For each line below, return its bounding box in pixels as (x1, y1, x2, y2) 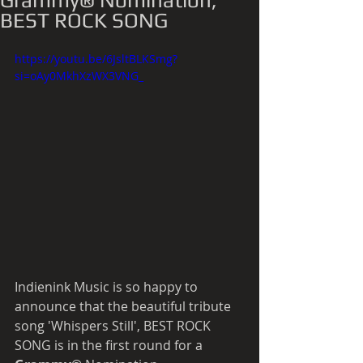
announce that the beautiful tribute (15, 297, 234, 315)
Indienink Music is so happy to (15, 277, 201, 296)
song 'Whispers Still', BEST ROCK (15, 316, 214, 335)
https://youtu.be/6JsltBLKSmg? (15, 51, 177, 66)
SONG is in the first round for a (15, 335, 206, 354)
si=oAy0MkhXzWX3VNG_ (15, 68, 143, 83)
